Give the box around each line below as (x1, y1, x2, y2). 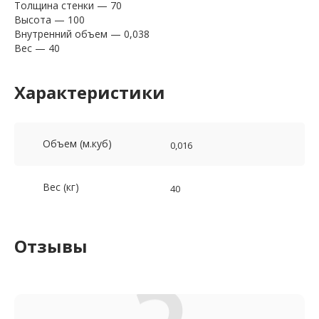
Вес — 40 (14, 41, 60, 56)
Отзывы (14, 234, 88, 258)
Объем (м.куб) (43, 137, 112, 151)
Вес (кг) (43, 180, 79, 194)
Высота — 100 (14, 13, 85, 27)
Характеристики (14, 80, 165, 105)
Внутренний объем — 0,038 (14, 27, 150, 41)
